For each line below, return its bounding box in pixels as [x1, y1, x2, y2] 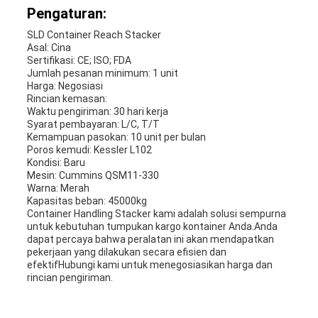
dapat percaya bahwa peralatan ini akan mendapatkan [26, 234, 274, 246]
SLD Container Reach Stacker [26, 29, 161, 41]
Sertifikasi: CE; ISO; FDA [26, 55, 131, 67]
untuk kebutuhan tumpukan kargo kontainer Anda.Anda [26, 221, 278, 233]
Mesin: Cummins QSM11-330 [26, 170, 159, 182]
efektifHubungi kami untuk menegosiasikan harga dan [26, 259, 273, 271]
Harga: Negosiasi [26, 80, 103, 92]
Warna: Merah [26, 182, 89, 194]
